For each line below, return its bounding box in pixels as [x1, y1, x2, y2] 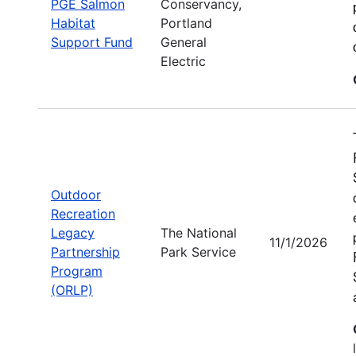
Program [51, 262, 103, 279]
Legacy [51, 224, 95, 241]
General [161, 33, 207, 50]
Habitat [51, 14, 95, 31]
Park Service [161, 243, 236, 260]
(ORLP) [51, 281, 93, 298]
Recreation [51, 205, 115, 222]
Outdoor [51, 186, 101, 203]
